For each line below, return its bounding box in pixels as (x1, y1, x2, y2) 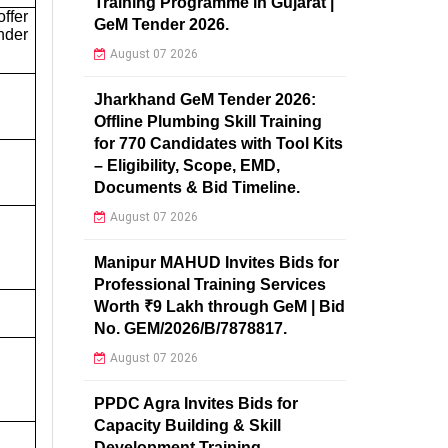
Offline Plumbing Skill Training (93, 112, 322, 130)
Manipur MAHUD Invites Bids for (93, 253, 339, 271)
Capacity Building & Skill (93, 416, 281, 434)
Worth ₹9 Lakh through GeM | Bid (93, 297, 345, 315)
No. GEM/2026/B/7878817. (93, 319, 287, 337)
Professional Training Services (93, 275, 326, 293)
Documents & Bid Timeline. (93, 178, 300, 196)
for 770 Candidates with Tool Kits (93, 134, 343, 152)
